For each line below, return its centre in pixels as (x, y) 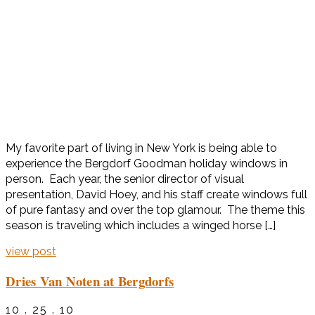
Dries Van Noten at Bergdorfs (90, 281)
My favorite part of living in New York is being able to (141, 148)
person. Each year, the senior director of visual (125, 179)
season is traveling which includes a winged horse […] (141, 225)
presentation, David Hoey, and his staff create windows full (156, 194)
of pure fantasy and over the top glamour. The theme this (155, 210)
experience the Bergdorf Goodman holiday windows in (147, 163)
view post (31, 251)
